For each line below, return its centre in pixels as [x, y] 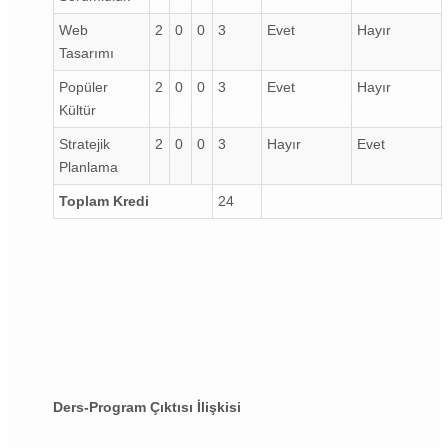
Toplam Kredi [104, 200]
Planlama [88, 166]
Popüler [83, 86]
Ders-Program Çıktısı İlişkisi [147, 406]
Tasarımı [86, 52]
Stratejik [84, 143]
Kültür [77, 109]
